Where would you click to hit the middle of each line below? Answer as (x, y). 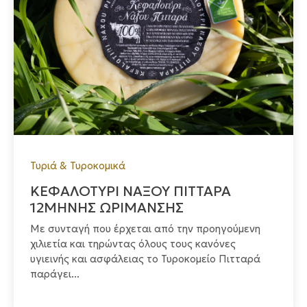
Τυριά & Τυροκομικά (78, 166)
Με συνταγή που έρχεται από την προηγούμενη (145, 229)
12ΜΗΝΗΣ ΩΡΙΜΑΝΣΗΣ (107, 208)
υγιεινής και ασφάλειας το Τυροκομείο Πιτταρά (145, 259)
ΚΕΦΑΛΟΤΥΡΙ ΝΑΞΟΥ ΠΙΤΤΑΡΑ (131, 192)
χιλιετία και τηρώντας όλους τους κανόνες (133, 244)
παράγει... (55, 274)
